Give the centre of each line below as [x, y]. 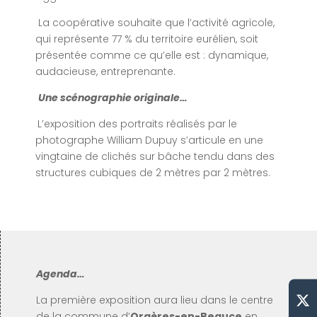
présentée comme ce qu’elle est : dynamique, [152, 55]
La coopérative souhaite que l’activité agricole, [155, 22]
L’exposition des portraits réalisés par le [137, 123]
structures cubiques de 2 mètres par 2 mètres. [153, 172]
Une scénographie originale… [113, 97]
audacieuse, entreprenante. [105, 71]
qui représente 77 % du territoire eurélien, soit [147, 39]
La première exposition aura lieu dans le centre [155, 300]
